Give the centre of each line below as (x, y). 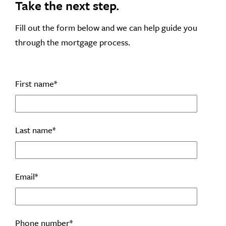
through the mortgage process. (73, 42)
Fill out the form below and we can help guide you (106, 28)
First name (35, 84)
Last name (34, 130)
